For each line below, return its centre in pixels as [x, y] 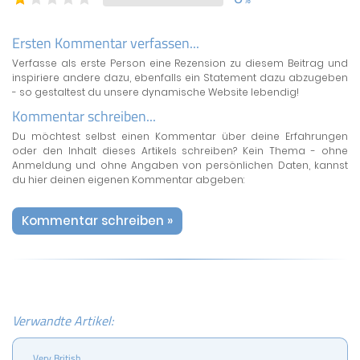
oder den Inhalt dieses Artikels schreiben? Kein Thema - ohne [180, 151]
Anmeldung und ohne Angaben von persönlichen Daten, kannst [180, 166]
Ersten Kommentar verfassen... [106, 43]
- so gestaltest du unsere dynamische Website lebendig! [155, 92]
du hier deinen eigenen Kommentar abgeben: [128, 180]
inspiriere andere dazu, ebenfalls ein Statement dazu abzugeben [180, 78]
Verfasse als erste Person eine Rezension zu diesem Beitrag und [180, 63]
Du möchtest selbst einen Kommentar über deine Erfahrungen [180, 137]
